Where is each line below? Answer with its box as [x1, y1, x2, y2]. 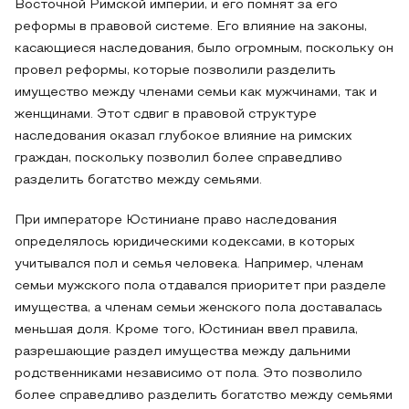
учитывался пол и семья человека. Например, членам [15, 258, 363, 270]
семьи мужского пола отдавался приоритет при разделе [15, 280, 386, 292]
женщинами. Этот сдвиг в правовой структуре [15, 109, 317, 121]
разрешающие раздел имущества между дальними [15, 346, 351, 358]
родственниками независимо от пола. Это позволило [15, 368, 362, 380]
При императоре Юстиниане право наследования [15, 215, 337, 226]
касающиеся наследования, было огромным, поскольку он [15, 43, 393, 55]
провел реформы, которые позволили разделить [15, 65, 336, 77]
